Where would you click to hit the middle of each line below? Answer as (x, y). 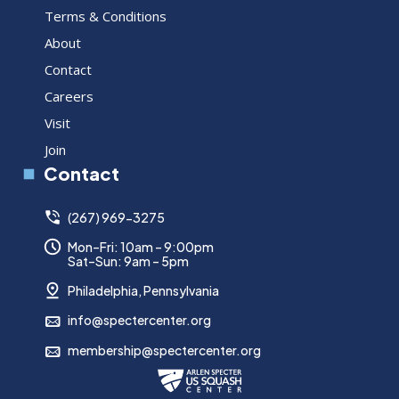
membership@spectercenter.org (164, 350)
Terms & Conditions (106, 16)
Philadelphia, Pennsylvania (143, 291)
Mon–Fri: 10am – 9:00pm (141, 247)
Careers (69, 97)
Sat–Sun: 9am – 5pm (128, 261)
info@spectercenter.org (139, 320)
